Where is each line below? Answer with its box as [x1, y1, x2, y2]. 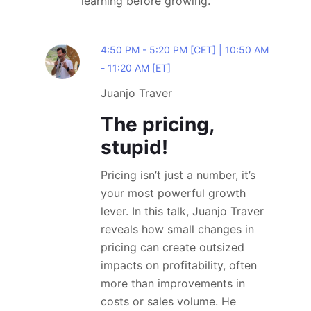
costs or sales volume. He [101, 294, 236, 308]
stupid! [101, 135, 168, 159]
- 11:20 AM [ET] [101, 62, 171, 74]
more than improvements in [101, 276, 245, 290]
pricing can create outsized [101, 240, 244, 254]
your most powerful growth [101, 186, 246, 200]
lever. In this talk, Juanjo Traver [101, 204, 264, 218]
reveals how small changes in [101, 222, 254, 236]
